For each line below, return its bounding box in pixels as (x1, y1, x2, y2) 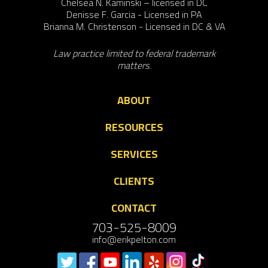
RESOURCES (105, 117, 163, 138)
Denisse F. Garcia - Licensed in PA (66, 5, 202, 23)
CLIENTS (114, 171, 154, 191)
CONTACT (111, 198, 157, 218)
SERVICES (110, 144, 158, 165)
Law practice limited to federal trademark (53, 44, 215, 63)
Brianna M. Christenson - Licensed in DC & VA (43, 17, 225, 35)
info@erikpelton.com (92, 230, 176, 249)
